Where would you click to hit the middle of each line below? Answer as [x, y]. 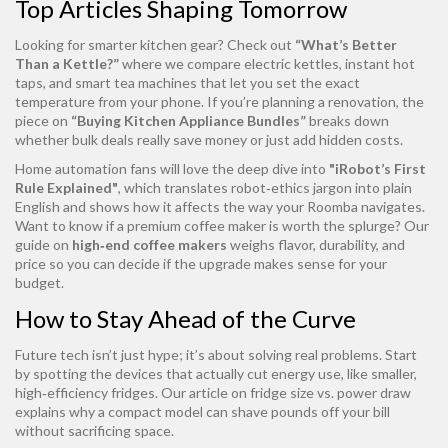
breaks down [347, 120]
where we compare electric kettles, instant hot [267, 63]
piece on [43, 120]
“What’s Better [346, 44]
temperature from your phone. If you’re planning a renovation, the [219, 101]
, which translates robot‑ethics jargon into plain [265, 187]
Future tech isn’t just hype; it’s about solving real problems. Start [216, 354]
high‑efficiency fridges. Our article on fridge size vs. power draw [213, 392]
